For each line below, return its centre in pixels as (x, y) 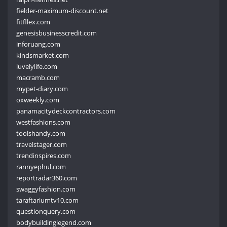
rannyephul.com (41, 166)
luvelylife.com (37, 66)
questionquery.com (46, 211)
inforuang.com (39, 44)
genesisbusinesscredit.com (57, 33)
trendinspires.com (44, 155)
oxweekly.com (38, 100)
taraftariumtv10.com (48, 200)
